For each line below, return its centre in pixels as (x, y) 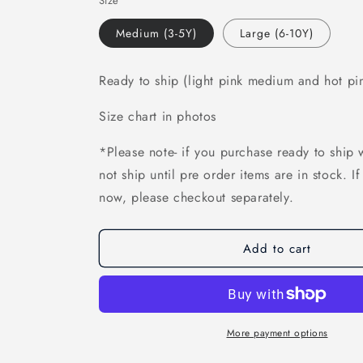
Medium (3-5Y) (156, 33)
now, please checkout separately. (199, 197)
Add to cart (277, 248)
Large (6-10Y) (276, 33)
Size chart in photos (160, 116)
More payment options (277, 333)
